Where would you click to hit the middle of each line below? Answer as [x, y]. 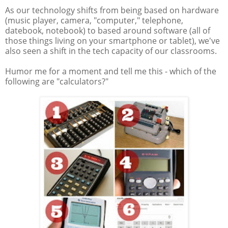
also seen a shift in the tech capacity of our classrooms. [111, 51]
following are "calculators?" [57, 82]
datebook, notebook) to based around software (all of [108, 31]
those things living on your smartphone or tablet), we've [112, 41]
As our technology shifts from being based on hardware [112, 10]
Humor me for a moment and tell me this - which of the [111, 72]
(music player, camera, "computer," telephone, [94, 21]
